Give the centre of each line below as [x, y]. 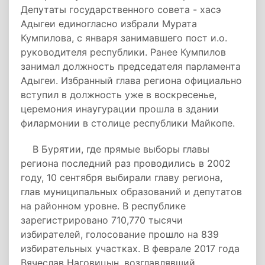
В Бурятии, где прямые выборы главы [115, 149]
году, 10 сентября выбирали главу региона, [122, 177]
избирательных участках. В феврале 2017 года [130, 248]
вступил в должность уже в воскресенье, [119, 95]
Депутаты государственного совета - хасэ [121, 9]
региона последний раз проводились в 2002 [126, 163]
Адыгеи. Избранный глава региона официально [131, 80]
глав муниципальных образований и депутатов [131, 192]
